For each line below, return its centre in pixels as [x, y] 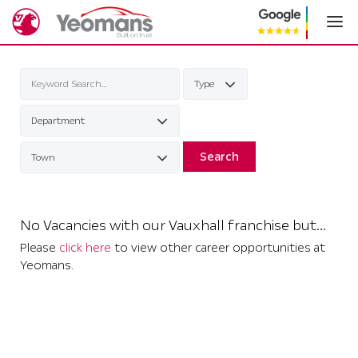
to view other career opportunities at [218, 248]
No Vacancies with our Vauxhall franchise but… [173, 225]
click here [85, 248]
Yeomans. [47, 265]
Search [219, 157]
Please [40, 248]
